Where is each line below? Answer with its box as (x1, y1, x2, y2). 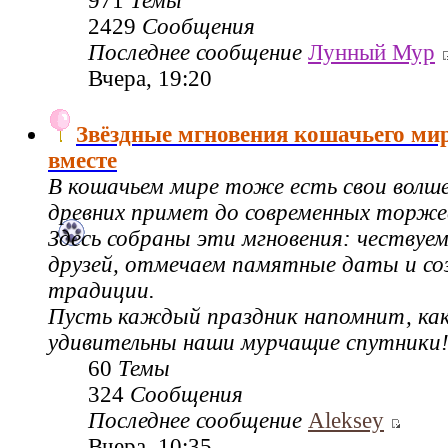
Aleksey (308, 407, 384, 433)
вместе (48, 147, 117, 173)
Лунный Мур (308, 39, 435, 65)
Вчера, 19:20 (88, 65, 212, 91)
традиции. (48, 277, 155, 303)
